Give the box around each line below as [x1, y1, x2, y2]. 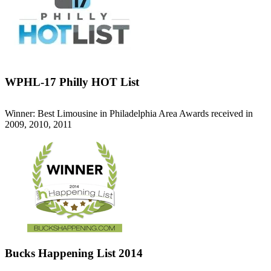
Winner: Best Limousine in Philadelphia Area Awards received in [5, 108, 253, 119]
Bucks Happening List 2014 [5, 247, 143, 260]
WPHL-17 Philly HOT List [5, 76, 139, 89]
